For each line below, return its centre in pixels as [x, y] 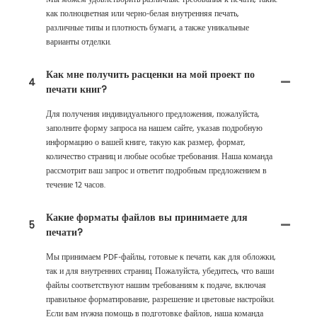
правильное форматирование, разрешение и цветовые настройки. [160, 300]
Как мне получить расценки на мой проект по [150, 75]
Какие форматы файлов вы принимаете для [147, 218]
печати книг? [76, 90]
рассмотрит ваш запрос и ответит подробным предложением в [156, 172]
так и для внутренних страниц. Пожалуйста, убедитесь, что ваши [160, 272]
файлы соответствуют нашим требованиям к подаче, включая [156, 286]
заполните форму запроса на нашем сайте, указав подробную [154, 129]
